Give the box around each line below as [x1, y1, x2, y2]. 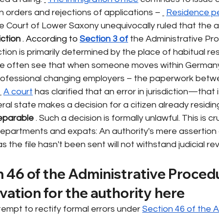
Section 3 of [80, 34, 128, 44]
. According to [21, 34, 80, 44]
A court [3, 87, 33, 96]
